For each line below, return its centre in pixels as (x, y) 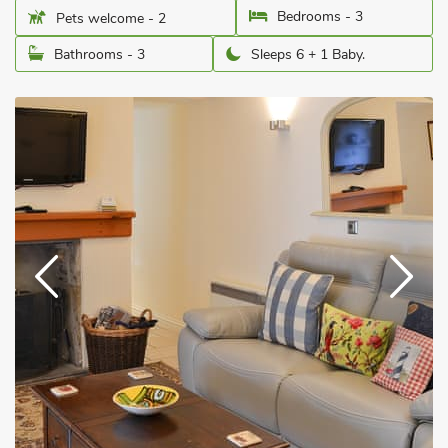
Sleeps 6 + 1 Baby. (308, 54)
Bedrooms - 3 (320, 16)
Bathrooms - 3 (99, 54)
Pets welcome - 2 (111, 18)
